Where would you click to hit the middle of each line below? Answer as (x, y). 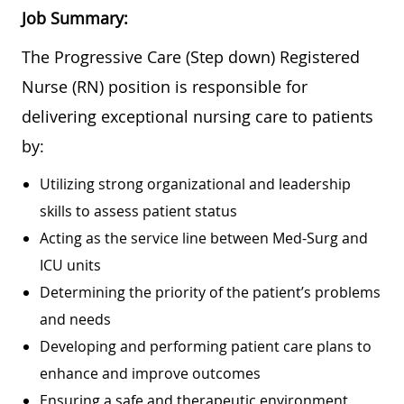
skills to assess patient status (138, 211)
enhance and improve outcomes (150, 373)
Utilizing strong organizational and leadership (195, 184)
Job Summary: (75, 18)
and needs (75, 319)
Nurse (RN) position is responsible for (165, 86)
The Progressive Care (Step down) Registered (191, 56)
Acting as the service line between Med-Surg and (204, 238)
